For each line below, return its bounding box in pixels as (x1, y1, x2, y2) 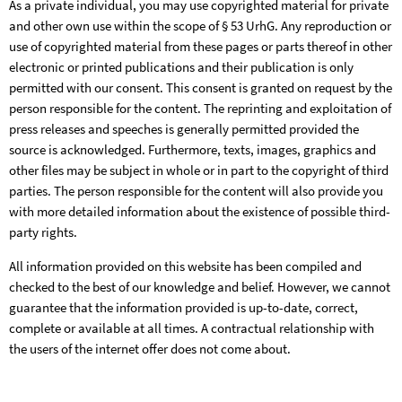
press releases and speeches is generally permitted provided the (9, 120, 359, 138)
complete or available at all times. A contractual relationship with (9, 319, 374, 337)
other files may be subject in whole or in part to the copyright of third (9, 162, 389, 179)
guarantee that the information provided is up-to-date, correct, (9, 299, 358, 317)
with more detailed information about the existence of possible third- (9, 203, 390, 221)
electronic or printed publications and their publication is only (9, 58, 354, 76)
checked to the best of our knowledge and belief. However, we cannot (9, 278, 390, 296)
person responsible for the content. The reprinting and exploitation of (9, 100, 391, 118)
